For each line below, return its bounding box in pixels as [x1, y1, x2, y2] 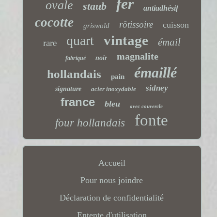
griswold [83, 21, 109, 30]
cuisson [162, 19, 189, 30]
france [61, 95, 95, 108]
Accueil [98, 157, 125, 168]
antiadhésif [143, 3, 178, 12]
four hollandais [55, 116, 125, 129]
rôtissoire [119, 19, 153, 30]
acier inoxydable [91, 85, 137, 93]
